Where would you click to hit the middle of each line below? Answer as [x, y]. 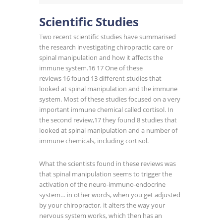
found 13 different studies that [116, 79]
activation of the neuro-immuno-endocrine [102, 185]
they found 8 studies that [139, 120]
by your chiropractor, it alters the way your [102, 205]
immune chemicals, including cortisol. [94, 141]
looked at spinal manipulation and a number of [108, 131]
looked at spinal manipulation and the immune [108, 89]
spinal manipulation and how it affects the [101, 58]
